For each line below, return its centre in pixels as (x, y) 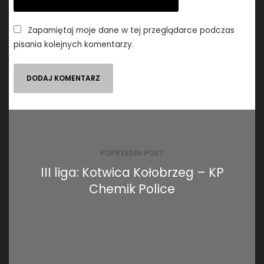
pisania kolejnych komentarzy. (74, 45)
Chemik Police (132, 189)
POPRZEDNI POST (132, 153)
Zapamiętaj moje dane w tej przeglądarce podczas (131, 31)
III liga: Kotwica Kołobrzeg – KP (132, 172)
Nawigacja (46, 117)
